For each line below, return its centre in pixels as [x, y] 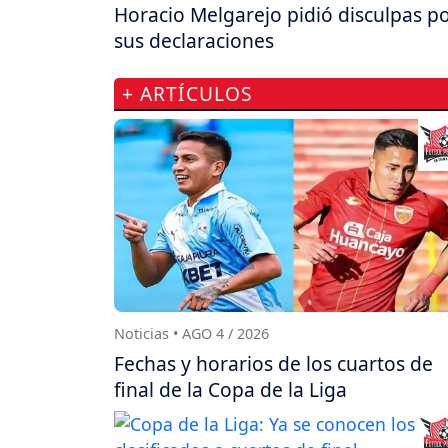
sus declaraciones [194, 41]
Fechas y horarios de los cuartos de [273, 363]
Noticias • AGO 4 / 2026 [191, 333]
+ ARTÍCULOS [187, 94]
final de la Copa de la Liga [230, 389]
